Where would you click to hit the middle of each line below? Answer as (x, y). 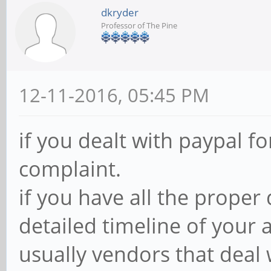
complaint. (70, 169)
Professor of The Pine (139, 26)
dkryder (120, 13)
